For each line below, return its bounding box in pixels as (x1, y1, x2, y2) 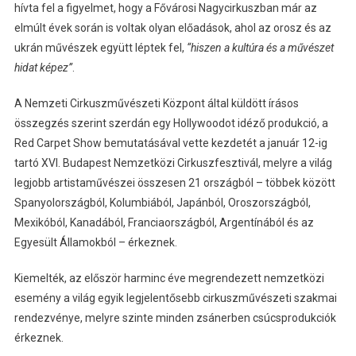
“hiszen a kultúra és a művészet (186, 41, 334, 55)
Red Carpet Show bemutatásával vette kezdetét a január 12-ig (14, 137, 327, 150)
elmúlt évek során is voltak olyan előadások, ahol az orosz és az (14, 21, 331, 35)
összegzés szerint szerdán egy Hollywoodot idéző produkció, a (14, 117, 328, 130)
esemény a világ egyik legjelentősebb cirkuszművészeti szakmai (14, 292, 337, 305)
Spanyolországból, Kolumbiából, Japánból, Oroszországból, (14, 196, 311, 210)
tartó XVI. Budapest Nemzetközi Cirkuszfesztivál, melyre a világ (14, 157, 332, 170)
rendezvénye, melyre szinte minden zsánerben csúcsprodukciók (14, 311, 336, 325)
